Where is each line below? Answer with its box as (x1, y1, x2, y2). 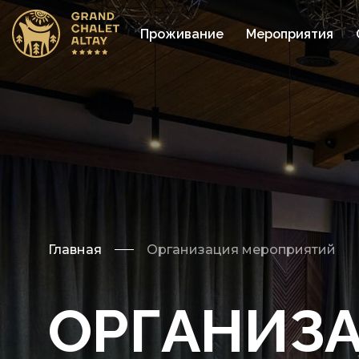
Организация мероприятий (147, 242, 336, 257)
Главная (48, 242, 102, 257)
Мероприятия (246, 26, 333, 42)
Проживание (140, 26, 224, 42)
